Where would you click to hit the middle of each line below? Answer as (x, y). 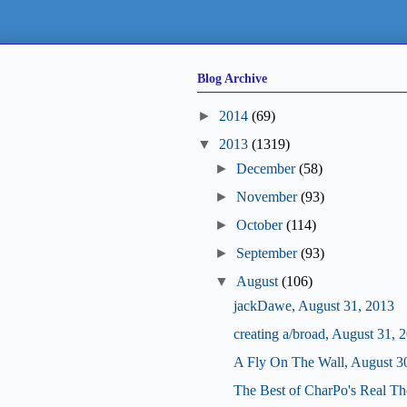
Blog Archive (232, 78)
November (267, 197)
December (266, 169)
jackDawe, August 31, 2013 (313, 306)
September (267, 253)
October (260, 225)
